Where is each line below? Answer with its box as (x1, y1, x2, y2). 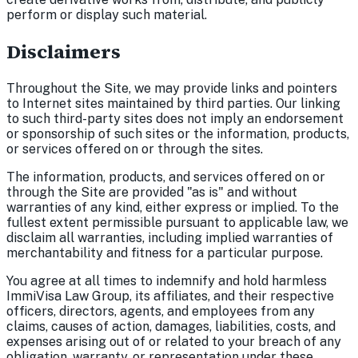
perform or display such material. (6, 7, 207, 23)
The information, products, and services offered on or (6, 169, 325, 185)
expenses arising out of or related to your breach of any (6, 334, 341, 350)
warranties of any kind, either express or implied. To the (6, 200, 339, 216)
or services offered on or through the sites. (6, 141, 263, 157)
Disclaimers (6, 38, 121, 66)
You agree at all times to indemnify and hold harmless (6, 273, 327, 289)
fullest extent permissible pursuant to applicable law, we (6, 215, 348, 231)
